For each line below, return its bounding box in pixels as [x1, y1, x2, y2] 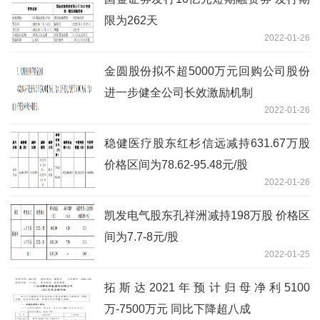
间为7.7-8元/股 [104, 231, 179, 244]
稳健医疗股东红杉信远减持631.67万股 [104, 137, 310, 150]
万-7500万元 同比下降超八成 [104, 303, 251, 316]
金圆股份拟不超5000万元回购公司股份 [104, 65, 310, 78]
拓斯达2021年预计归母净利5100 [104, 281, 310, 294]
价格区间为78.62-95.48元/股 [104, 159, 248, 171]
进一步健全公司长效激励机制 [104, 86, 253, 99]
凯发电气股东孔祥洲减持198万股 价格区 [104, 209, 310, 222]
